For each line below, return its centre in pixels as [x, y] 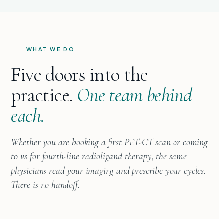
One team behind [135, 95]
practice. [44, 95]
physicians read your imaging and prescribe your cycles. [108, 170]
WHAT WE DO [51, 49]
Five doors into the [79, 74]
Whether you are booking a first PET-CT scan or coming [109, 142]
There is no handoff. [45, 185]
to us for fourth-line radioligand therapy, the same [99, 156]
